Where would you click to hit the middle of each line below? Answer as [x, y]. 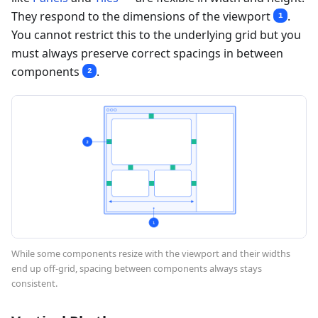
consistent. [34, 283]
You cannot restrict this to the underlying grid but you [156, 34]
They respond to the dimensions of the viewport [142, 16]
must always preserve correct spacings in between [147, 53]
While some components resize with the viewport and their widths [151, 253]
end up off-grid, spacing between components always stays [137, 268]
